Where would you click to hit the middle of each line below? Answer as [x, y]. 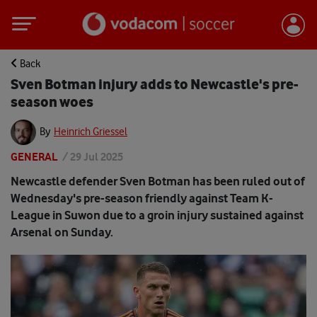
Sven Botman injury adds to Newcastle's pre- [155, 84]
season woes [52, 102]
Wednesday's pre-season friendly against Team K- [142, 198]
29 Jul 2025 [97, 157]
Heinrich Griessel [91, 131]
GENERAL [34, 157]
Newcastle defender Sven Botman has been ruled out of [158, 181]
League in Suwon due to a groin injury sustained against [157, 215]
